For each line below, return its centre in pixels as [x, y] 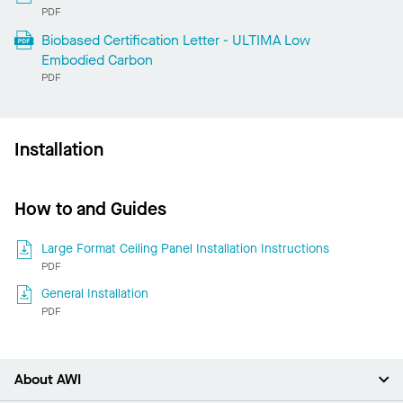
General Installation [94, 294]
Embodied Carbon [97, 60]
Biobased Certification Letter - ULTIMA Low [175, 40]
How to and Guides [90, 210]
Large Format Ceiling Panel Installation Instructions [185, 249]
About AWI [48, 379]
